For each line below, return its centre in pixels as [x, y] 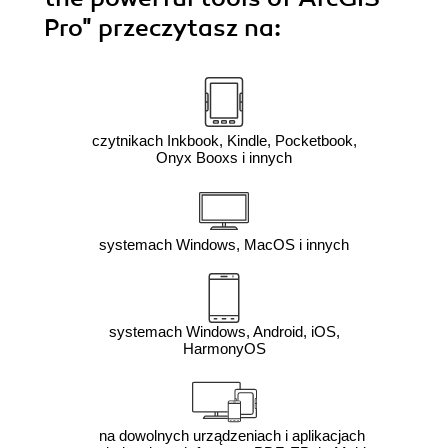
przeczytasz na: [189, 27]
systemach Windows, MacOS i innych [224, 244]
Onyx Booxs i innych [224, 157]
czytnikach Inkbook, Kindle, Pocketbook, [224, 140]
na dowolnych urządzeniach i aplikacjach [231, 435]
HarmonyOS [224, 348]
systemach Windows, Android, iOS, [224, 331]
